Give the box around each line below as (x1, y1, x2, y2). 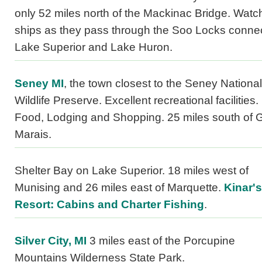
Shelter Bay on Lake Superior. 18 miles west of (15, 164, 249, 177)
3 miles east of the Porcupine (87, 235, 235, 247)
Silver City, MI (15, 235, 87, 247)
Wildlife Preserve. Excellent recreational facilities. (15, 94, 258, 107)
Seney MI (15, 77, 64, 90)
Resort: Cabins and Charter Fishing (15, 198, 204, 211)
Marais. (15, 128, 51, 141)
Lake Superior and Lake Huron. (15, 41, 173, 54)
